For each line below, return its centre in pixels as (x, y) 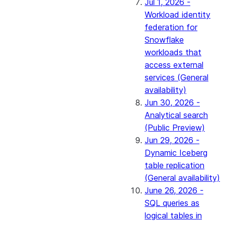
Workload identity (178, 15)
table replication (175, 165)
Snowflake (164, 40)
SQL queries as (172, 203)
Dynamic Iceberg (176, 153)
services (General (177, 77)
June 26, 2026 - (174, 190)
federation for (171, 27)
